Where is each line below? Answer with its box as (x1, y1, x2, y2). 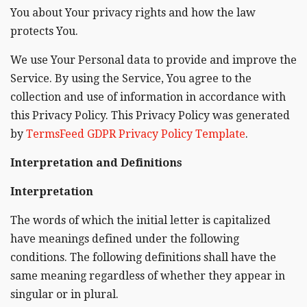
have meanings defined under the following (10, 232, 239, 245)
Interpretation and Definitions (10, 156, 182, 169)
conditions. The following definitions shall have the (10, 251, 276, 264)
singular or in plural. (10, 288, 119, 301)
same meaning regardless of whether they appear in (10, 269, 285, 282)
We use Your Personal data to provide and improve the (10, 53, 297, 66)
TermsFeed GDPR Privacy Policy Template (26, 127, 245, 140)
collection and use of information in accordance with (10, 90, 286, 103)
